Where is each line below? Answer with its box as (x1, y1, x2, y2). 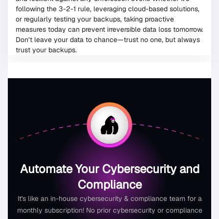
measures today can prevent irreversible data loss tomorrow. (16, 25, 203, 34)
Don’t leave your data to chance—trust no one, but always (16, 35, 200, 44)
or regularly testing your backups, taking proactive (16, 15, 174, 24)
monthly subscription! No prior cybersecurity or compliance (17, 205, 202, 215)
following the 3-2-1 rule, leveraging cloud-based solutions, (16, 4, 199, 14)
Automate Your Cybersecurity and (20, 161, 199, 176)
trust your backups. (16, 45, 77, 55)
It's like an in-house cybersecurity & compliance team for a (17, 194, 202, 203)
